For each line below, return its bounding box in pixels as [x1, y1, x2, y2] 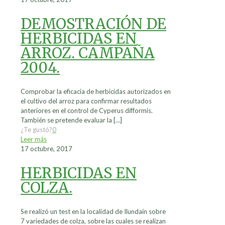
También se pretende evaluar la [21, 116, 112, 125]
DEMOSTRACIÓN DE [21, 15, 166, 34]
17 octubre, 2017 [21, 145, 72, 153]
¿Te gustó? [21, 126, 52, 134]
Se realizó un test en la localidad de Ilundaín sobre [21, 207, 166, 216]
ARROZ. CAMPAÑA [21, 44, 155, 63]
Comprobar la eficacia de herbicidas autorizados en [21, 87, 171, 96]
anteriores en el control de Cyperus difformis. [21, 106, 153, 115]
